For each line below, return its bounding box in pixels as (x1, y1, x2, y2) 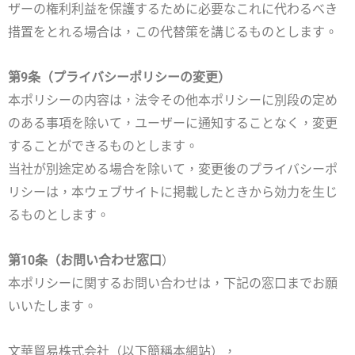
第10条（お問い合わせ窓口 (8, 253, 162, 269)
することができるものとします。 (8, 139, 198, 155)
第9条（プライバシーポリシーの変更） (8, 70, 231, 86)
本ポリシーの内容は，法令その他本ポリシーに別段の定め (8, 93, 338, 109)
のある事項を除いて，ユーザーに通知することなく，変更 (8, 116, 338, 132)
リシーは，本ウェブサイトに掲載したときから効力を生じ (8, 185, 338, 200)
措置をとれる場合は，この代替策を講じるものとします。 (8, 25, 338, 40)
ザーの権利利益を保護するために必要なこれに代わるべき (8, 2, 338, 17)
